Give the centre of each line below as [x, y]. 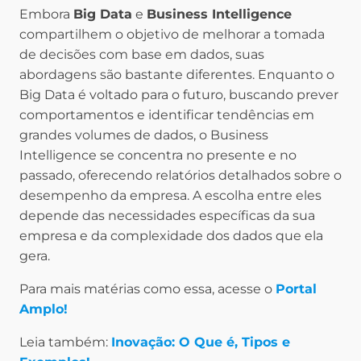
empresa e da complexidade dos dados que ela [171, 236]
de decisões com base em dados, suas [142, 55]
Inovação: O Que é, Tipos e [201, 342]
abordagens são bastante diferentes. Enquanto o [177, 75]
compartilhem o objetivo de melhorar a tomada [172, 35]
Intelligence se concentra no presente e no [158, 156]
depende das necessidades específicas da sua [167, 216]
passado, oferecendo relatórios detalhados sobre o [180, 176]
